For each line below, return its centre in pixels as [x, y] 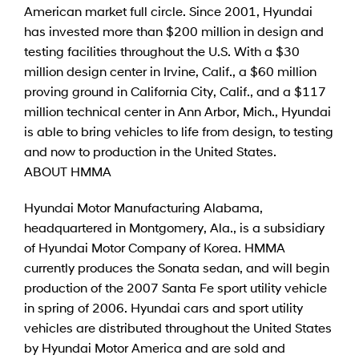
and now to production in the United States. [150, 151]
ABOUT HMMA [68, 171]
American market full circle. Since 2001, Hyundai [168, 10]
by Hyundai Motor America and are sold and [155, 347]
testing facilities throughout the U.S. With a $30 [162, 50]
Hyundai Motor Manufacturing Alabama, [143, 207]
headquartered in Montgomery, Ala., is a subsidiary [174, 227]
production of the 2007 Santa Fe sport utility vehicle [175, 287]
